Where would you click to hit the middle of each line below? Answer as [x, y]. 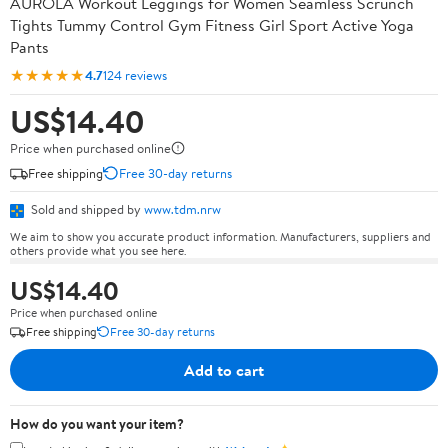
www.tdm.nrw [182, 209]
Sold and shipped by [86, 209]
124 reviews [135, 74]
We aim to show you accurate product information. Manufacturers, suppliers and [220, 236]
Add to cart [224, 369]
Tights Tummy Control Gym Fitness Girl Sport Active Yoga [212, 25]
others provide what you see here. [98, 250]
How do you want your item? [97, 423]
